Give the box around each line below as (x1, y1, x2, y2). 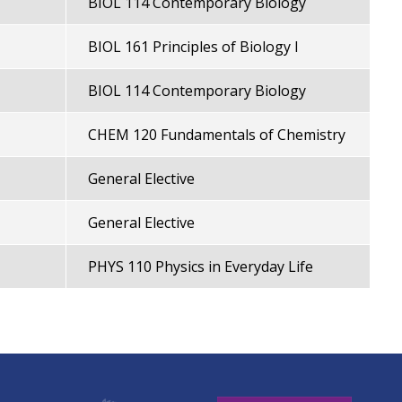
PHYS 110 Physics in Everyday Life (87, 257, 313, 276)
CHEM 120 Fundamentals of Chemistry (87, 125, 345, 144)
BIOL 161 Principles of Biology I (87, 37, 299, 57)
